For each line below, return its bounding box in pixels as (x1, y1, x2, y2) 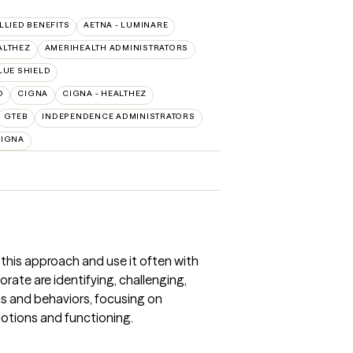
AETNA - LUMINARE (84, 20, 169, 30)
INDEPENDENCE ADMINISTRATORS (42, 111, 195, 121)
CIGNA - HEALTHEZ (62, 88, 147, 98)
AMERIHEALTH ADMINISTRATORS (44, 43, 188, 53)
